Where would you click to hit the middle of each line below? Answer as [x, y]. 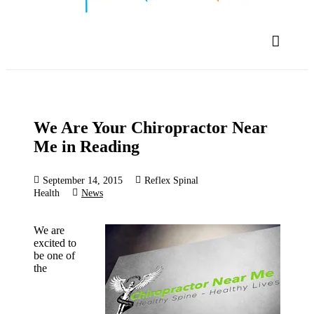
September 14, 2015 [83, 180]
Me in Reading [87, 146]
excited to [55, 243]
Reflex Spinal [171, 180]
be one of [54, 255]
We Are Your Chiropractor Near [151, 127]
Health [47, 192]
